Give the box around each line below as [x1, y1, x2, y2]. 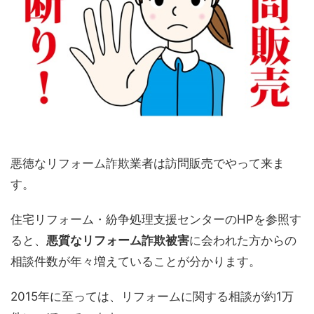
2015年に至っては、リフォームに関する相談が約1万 [11, 289, 294, 303]
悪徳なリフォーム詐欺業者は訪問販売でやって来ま [11, 156, 285, 170]
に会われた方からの [189, 233, 296, 247]
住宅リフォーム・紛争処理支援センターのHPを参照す [11, 212, 301, 226]
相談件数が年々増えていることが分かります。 [11, 254, 261, 268]
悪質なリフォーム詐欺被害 [46, 233, 189, 247]
